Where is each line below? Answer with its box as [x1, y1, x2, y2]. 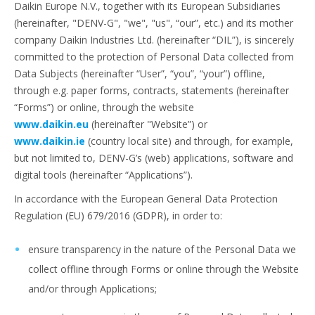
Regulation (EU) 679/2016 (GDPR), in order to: [14, 209, 222, 222]
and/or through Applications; [28, 282, 157, 295]
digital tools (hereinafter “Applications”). [14, 168, 193, 181]
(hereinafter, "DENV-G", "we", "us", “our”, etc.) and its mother [14, 16, 293, 30]
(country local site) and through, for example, [85, 134, 293, 148]
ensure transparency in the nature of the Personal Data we [28, 243, 296, 256]
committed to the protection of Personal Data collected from [14, 50, 294, 63]
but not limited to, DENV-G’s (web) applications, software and [14, 151, 293, 165]
